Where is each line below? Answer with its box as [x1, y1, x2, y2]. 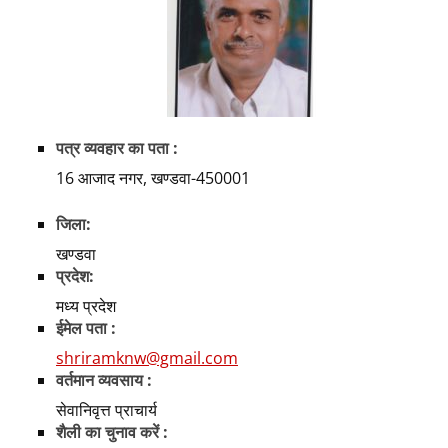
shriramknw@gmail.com [56, 347, 238, 370]
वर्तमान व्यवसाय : [56, 369, 152, 392]
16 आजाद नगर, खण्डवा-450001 [56, 167, 250, 190]
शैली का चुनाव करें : [56, 421, 168, 444]
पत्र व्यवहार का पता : [56, 137, 178, 160]
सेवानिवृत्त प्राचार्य [56, 399, 157, 422]
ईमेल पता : [56, 317, 116, 340]
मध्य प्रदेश [56, 295, 116, 318]
